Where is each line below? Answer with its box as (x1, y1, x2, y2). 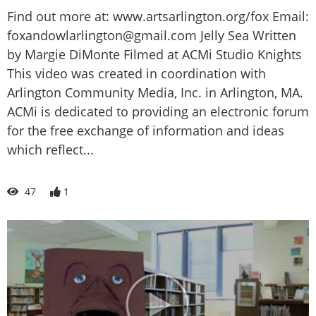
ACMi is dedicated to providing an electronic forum (7, 103, 309, 121)
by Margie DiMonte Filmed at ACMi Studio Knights (7, 46, 302, 63)
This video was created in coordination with (7, 65, 266, 83)
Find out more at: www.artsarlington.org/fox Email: (7, 8, 309, 25)
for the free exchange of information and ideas (7, 122, 284, 140)
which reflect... (7, 141, 94, 159)
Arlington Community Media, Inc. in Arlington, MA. (7, 84, 303, 102)
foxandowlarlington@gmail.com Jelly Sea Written (7, 27, 296, 44)
